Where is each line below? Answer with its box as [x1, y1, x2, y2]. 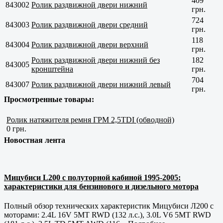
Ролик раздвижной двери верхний [31, 40, 148, 49]
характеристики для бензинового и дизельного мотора [4, 182, 199, 191]
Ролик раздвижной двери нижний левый [31, 80, 171, 89]
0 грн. [6, 124, 26, 133]
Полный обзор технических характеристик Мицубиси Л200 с [4, 202, 214, 211]
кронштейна [31, 64, 73, 73]
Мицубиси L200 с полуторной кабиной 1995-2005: [4, 173, 181, 182]
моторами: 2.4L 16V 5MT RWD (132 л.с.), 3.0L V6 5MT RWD [4, 211, 211, 220]
